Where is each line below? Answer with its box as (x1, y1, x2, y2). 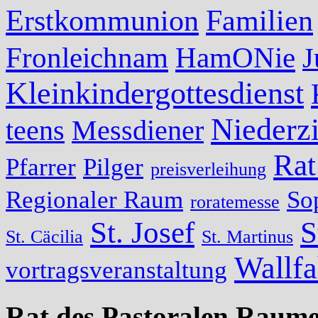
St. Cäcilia (6, 226, 83, 248)
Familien (206, 4, 313, 38)
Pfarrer (6, 153, 76, 182)
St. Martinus (202, 226, 293, 248)
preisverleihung (150, 159, 266, 180)
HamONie (175, 42, 295, 75)
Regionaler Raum (6, 185, 183, 214)
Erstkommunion (6, 4, 199, 38)
